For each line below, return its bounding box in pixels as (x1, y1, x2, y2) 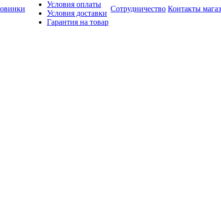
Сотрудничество (110, 4, 166, 13)
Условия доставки (47, 9, 107, 17)
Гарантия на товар (47, 18, 109, 26)
